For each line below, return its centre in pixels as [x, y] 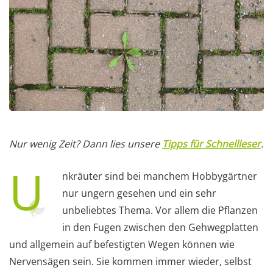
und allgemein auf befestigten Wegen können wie [122, 244]
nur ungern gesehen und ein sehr [139, 193]
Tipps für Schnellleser [211, 144]
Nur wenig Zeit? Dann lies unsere [86, 144]
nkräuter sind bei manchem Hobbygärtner [160, 176]
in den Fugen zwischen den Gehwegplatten [160, 227]
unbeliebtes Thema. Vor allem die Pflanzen [160, 210]
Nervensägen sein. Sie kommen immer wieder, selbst [130, 261]
